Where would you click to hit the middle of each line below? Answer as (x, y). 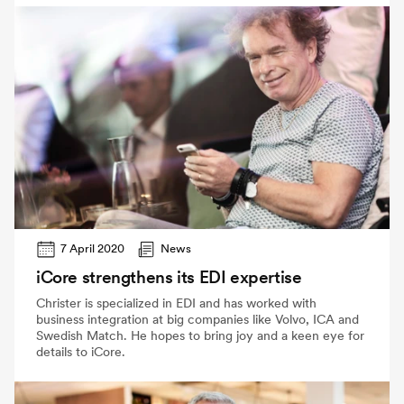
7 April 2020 (93, 248)
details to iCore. (81, 352)
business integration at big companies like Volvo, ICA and (197, 320)
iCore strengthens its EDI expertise (169, 278)
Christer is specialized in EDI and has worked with (176, 303)
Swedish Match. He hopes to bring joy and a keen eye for (200, 336)
